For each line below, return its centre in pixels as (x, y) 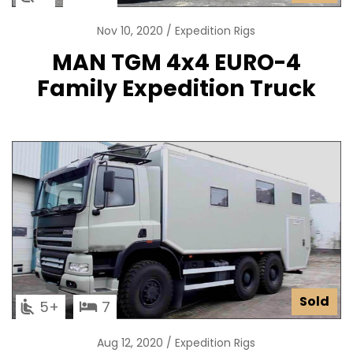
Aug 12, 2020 (131, 343)
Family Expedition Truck (176, 89)
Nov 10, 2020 (131, 31)
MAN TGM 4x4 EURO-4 (176, 63)
